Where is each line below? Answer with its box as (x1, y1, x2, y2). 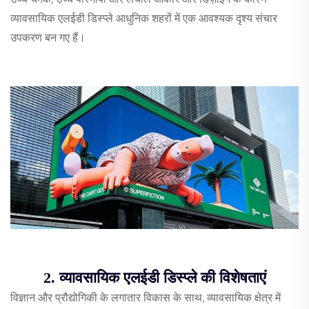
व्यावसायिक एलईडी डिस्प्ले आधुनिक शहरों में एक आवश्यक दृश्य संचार (10, 11, 277, 25)
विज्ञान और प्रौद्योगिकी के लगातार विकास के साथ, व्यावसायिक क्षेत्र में (10, 291, 281, 305)
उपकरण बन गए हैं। (10, 30, 86, 44)
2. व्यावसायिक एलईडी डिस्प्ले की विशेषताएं (43, 269, 266, 287)
